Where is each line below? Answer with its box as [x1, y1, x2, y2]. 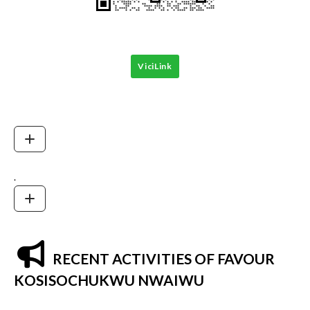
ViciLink [138, 60, 172, 71]
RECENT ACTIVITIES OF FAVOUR [50, 249, 275, 267]
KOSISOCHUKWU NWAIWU [14, 271, 204, 289]
